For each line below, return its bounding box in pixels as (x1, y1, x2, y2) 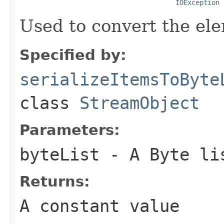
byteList (19, 144, 99, 164)
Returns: (19, 172, 90, 190)
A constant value (19, 195, 179, 216)
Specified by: (19, 46, 126, 63)
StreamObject (79, 92, 199, 113)
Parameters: (19, 121, 120, 138)
